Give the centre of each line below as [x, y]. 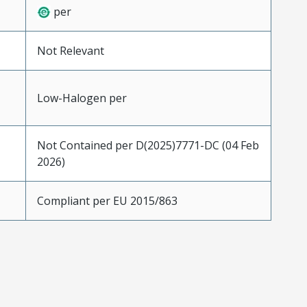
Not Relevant [70, 50]
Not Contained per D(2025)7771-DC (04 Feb [148, 145]
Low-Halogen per [82, 98]
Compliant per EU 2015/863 [107, 200]
